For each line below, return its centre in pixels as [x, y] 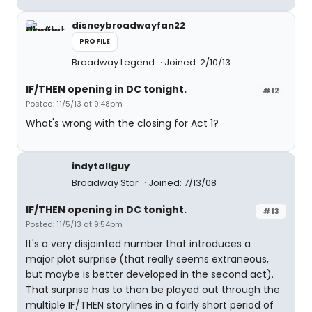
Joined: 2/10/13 [197, 63]
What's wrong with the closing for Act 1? [122, 124]
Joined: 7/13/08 [182, 183]
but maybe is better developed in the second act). [150, 275]
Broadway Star [106, 183]
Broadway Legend [114, 63]
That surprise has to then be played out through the [153, 290]
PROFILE [95, 42]
